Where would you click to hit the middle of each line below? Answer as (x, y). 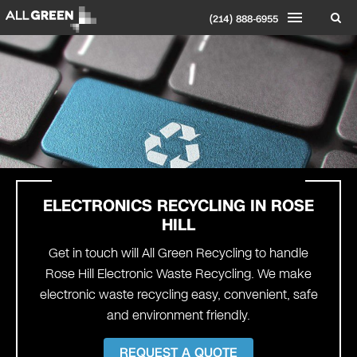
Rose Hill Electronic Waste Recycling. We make (178, 274)
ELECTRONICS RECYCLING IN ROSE (178, 205)
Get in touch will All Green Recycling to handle (178, 253)
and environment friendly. (178, 316)
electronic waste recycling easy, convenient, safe (178, 295)
